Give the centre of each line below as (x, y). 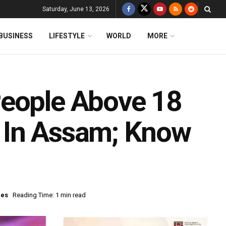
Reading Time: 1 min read (49, 195)
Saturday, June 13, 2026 (76, 9)
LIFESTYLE (67, 36)
